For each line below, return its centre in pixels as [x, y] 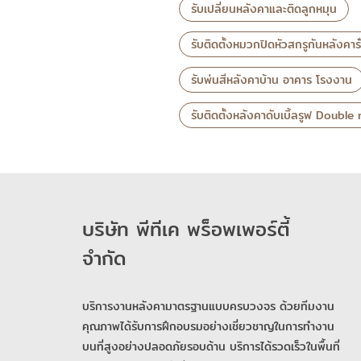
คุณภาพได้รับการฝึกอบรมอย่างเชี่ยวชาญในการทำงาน [208, 326]
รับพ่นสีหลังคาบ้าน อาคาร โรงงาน [272, 80]
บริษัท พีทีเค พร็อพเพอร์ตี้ [186, 228]
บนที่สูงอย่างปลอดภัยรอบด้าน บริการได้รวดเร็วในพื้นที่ [211, 346]
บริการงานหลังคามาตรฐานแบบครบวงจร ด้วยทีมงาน [208, 306]
